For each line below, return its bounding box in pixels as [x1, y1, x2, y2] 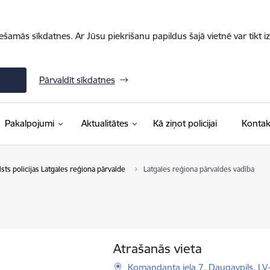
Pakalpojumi [4, 118, 54, 129]
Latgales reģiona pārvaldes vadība [143, 165, 254, 174]
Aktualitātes [81, 118, 128, 129]
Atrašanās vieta [113, 240, 202, 257]
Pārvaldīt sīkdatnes [39, 74, 115, 86]
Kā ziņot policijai [152, 118, 217, 129]
